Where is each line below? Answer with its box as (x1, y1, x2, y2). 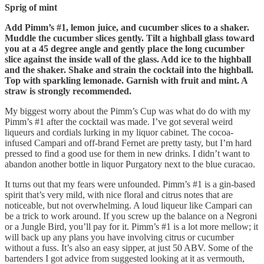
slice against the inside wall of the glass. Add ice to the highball (5, 54, 251, 64)
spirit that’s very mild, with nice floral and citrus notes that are (5, 189, 233, 200)
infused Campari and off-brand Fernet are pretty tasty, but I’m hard (5, 137, 252, 148)
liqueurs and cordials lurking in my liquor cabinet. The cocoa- (5, 127, 233, 137)
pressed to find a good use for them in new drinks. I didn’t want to (5, 148, 250, 159)
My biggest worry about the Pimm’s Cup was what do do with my (5, 105, 250, 116)
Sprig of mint (5, 2, 57, 12)
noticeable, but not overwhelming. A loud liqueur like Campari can (5, 200, 252, 210)
